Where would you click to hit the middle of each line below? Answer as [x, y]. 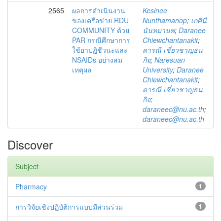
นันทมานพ [159, 30]
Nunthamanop [165, 20]
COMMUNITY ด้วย [101, 30]
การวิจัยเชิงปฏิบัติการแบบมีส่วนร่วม [69, 207]
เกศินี [199, 20]
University [158, 70]
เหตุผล [82, 70]
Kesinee [155, 10]
